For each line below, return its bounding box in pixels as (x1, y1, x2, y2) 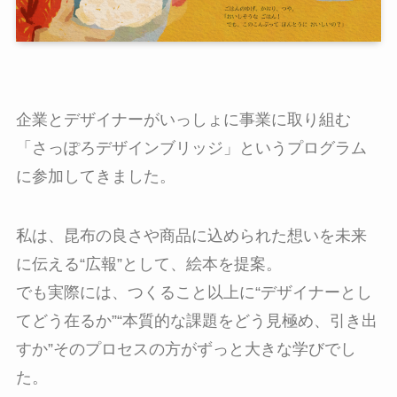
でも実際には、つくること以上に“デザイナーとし (15, 284, 372, 302)
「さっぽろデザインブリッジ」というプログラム (15, 138, 367, 157)
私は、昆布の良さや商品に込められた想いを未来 (15, 227, 367, 245)
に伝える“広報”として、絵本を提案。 (15, 255, 282, 274)
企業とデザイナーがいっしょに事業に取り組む (15, 110, 351, 128)
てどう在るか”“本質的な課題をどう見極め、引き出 (15, 312, 378, 331)
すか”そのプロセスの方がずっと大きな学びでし (15, 340, 356, 359)
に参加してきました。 (15, 167, 175, 185)
